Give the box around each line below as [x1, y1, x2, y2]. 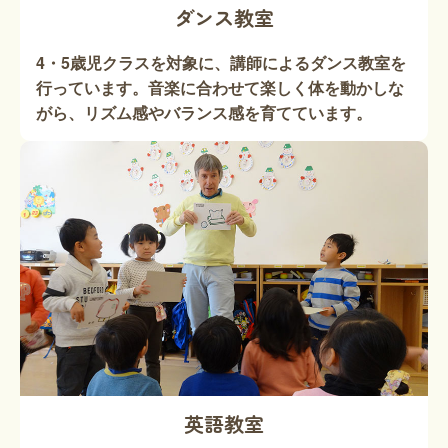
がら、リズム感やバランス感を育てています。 [36, 100, 372, 124]
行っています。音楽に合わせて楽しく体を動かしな [36, 75, 404, 99]
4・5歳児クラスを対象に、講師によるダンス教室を [36, 50, 406, 74]
